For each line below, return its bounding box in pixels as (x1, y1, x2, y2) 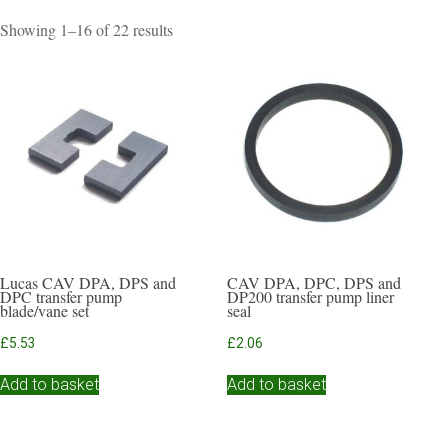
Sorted (172, 17, 213, 39)
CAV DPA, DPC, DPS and (227, 271, 402, 293)
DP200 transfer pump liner (227, 285, 395, 307)
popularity (172, 65, 236, 87)
